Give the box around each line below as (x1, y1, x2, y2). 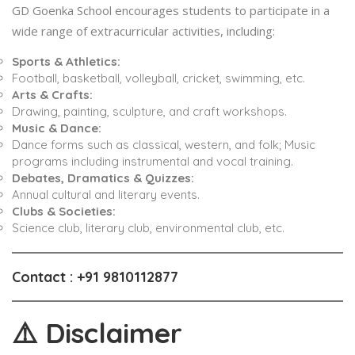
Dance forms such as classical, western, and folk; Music (12, 137, 315, 153)
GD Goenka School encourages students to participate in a (12, 2, 330, 19)
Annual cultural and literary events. (12, 187, 200, 203)
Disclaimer (45, 315, 182, 351)
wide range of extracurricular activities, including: (12, 23, 275, 40)
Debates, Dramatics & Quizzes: (12, 170, 194, 186)
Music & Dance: (12, 120, 101, 136)
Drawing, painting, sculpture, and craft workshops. (12, 104, 287, 120)
